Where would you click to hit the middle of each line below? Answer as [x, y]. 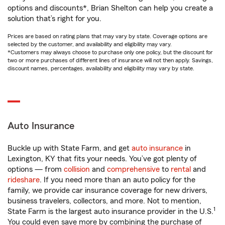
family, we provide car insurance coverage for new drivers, [107, 190]
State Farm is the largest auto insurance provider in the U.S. [110, 211]
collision [77, 169]
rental [181, 169]
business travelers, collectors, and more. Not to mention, [104, 201]
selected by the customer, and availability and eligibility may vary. [90, 44]
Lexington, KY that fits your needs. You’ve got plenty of [102, 159]
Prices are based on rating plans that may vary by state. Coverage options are [107, 36]
